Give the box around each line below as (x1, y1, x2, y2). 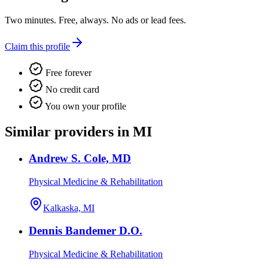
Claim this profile (5, 41, 70, 52)
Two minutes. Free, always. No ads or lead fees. (5, 15, 186, 26)
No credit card (43, 84, 99, 95)
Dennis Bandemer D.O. (29, 224, 142, 237)
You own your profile (43, 101, 126, 112)
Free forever (43, 68, 92, 78)
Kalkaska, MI (43, 202, 95, 213)
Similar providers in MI (5, 124, 152, 140)
